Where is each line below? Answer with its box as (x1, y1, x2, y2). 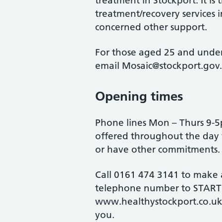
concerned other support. (95, 21, 207, 33)
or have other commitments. (95, 144, 220, 155)
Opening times (95, 88, 183, 104)
